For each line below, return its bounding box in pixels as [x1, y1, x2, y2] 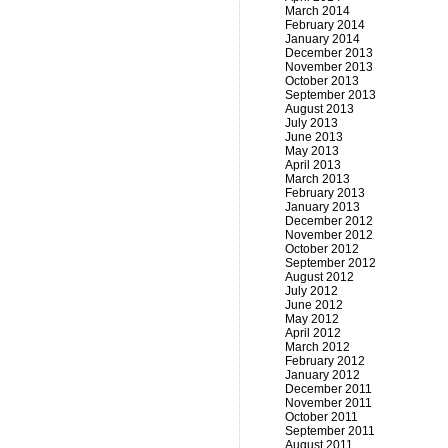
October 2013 [285, 74, 359, 88]
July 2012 [285, 284, 338, 298]
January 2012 [285, 368, 360, 382]
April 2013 [285, 158, 341, 172]
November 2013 [285, 60, 373, 74]
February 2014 [285, 18, 365, 32]
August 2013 [285, 102, 354, 116]
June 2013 [285, 130, 343, 144]
